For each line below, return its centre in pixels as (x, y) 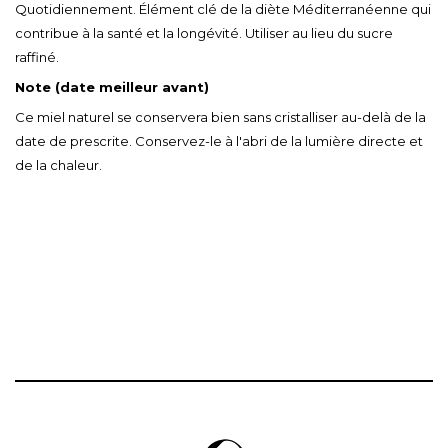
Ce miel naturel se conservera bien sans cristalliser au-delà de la (220, 117)
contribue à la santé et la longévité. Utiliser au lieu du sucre (204, 33)
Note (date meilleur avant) (112, 87)
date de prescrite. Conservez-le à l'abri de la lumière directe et (219, 141)
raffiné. (37, 57)
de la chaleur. (58, 165)
